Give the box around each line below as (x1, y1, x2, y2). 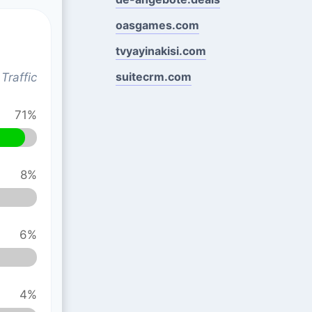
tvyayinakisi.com (115, 43, 206, 58)
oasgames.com (115, 17, 199, 32)
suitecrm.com (115, 69, 192, 84)
